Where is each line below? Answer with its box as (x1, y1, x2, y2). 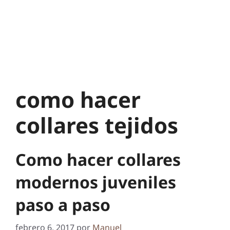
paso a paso (15, 193, 110, 216)
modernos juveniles (15, 170, 176, 193)
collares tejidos (15, 110, 178, 140)
